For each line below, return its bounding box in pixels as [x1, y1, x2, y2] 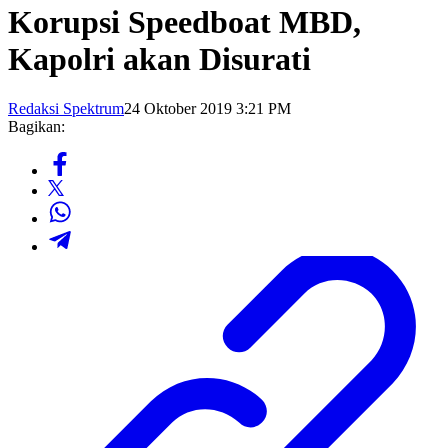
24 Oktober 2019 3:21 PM [124, 99, 291, 117]
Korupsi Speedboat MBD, [8, 4, 361, 41]
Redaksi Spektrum [8, 99, 124, 117]
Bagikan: [8, 117, 65, 135]
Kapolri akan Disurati [8, 41, 311, 78]
